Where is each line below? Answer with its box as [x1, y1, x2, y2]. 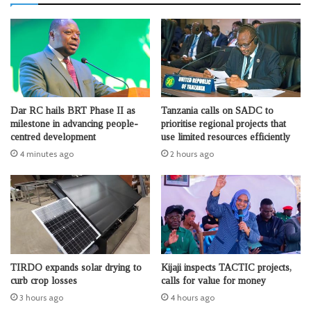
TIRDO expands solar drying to [10, 262, 142, 273]
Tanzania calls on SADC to [161, 106, 274, 117]
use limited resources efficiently [161, 132, 290, 143]
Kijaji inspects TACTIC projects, [161, 262, 292, 273]
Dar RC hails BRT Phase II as [10, 106, 135, 117]
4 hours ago [170, 292, 215, 303]
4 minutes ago [19, 149, 74, 160]
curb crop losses [10, 275, 77, 286]
